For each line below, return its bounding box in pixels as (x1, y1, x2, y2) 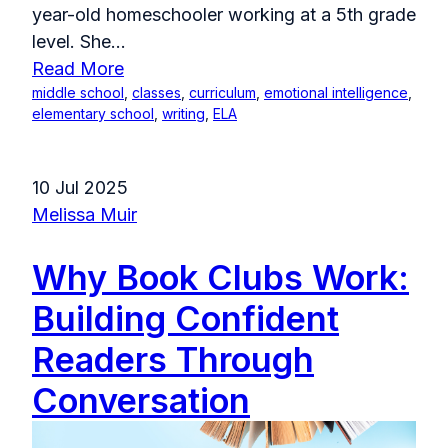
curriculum (189, 84, 256, 101)
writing (162, 105, 205, 122)
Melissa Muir (32, 204, 137, 225)
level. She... (32, 31, 126, 52)
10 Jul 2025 (32, 177, 128, 198)
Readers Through (32, 338, 314, 380)
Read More (32, 58, 124, 79)
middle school (32, 84, 124, 101)
